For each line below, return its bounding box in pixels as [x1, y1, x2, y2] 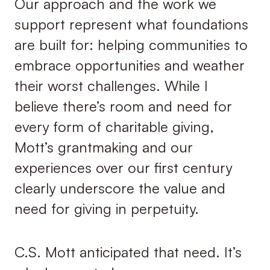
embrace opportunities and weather [14, 55, 245, 74]
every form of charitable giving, [14, 117, 214, 136]
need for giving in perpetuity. [14, 199, 199, 218]
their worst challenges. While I [14, 76, 208, 95]
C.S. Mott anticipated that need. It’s [14, 243, 242, 262]
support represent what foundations [14, 14, 248, 33]
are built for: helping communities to [14, 35, 248, 54]
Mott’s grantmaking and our [14, 137, 193, 156]
